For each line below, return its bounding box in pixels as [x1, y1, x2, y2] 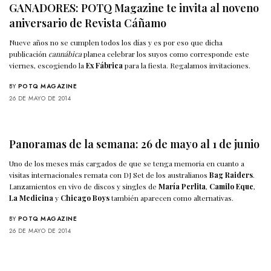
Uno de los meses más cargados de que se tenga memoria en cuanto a [9, 158, 245, 169]
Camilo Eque [209, 181, 254, 192]
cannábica [48, 49, 82, 59]
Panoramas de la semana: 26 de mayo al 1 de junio [9, 137, 260, 152]
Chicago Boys [60, 193, 110, 203]
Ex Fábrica [86, 60, 123, 71]
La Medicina [9, 193, 54, 203]
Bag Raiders [209, 170, 253, 180]
